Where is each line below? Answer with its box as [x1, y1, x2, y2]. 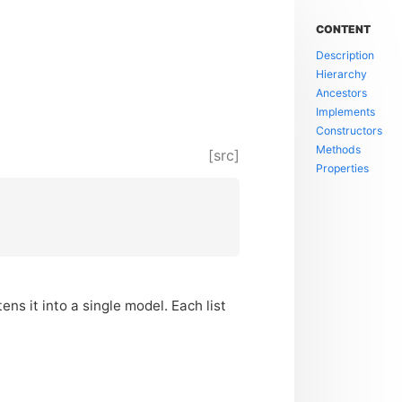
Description [316, 48, 375, 62]
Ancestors [316, 85, 368, 100]
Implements [316, 104, 376, 118]
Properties [316, 161, 370, 175]
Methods [316, 142, 362, 156]
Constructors [316, 123, 383, 137]
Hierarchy [316, 66, 368, 81]
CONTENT [316, 22, 371, 37]
